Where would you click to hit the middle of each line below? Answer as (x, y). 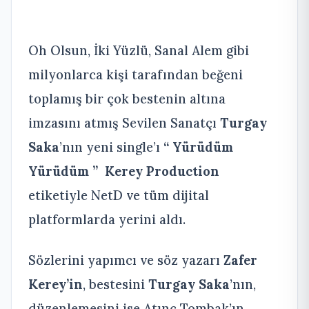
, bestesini (116, 284)
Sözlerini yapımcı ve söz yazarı (126, 260)
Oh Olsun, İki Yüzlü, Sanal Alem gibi (139, 50)
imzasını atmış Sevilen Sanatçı (124, 122)
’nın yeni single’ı (111, 147)
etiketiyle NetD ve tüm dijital (119, 195)
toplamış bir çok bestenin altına (127, 98)
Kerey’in (56, 284)
